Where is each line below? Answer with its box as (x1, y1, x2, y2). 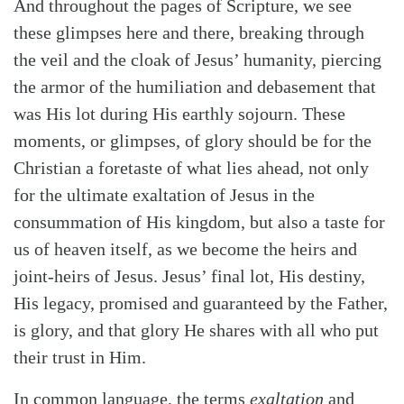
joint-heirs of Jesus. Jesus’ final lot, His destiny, (14, 265, 365, 286)
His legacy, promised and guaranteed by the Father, (14, 292, 388, 313)
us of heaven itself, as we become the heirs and (14, 238, 357, 259)
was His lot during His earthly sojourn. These (14, 103, 345, 124)
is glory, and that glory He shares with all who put (14, 319, 379, 340)
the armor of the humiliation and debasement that (14, 76, 376, 96)
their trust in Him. (14, 346, 146, 367)
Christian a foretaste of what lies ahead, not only (14, 157, 369, 178)
